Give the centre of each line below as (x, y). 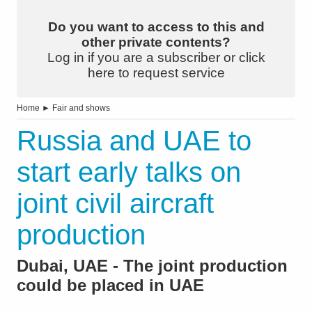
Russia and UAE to (134, 141)
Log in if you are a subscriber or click (156, 58)
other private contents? (156, 42)
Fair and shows (81, 108)
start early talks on (129, 172)
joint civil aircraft (115, 204)
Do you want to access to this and (156, 27)
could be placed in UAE (110, 286)
